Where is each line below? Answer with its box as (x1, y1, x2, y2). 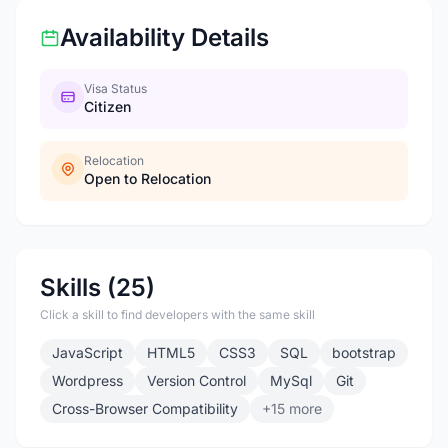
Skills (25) (40, 273, 155, 302)
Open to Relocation (84, 170, 211, 187)
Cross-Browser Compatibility (52, 400, 238, 417)
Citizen (84, 98, 131, 115)
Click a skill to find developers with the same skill (40, 307, 315, 322)
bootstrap (332, 344, 396, 361)
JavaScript (52, 344, 123, 361)
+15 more (262, 400, 322, 417)
